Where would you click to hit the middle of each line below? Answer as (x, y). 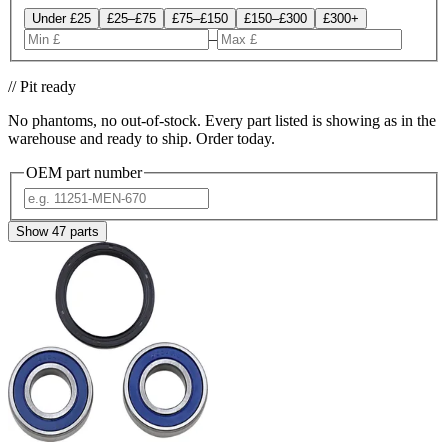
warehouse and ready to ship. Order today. (141, 138)
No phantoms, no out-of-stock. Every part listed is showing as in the (222, 120)
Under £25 (61, 18)
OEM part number (84, 172)
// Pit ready (42, 86)
